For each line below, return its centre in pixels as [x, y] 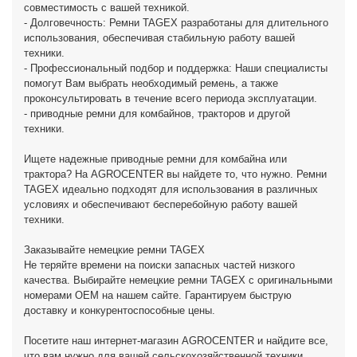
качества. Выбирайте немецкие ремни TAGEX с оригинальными [178, 280]
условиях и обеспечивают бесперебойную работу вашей [161, 204]
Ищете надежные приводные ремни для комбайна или [155, 159]
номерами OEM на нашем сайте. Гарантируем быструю [158, 295]
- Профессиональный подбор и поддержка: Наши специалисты [176, 68]
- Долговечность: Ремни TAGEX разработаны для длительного [176, 23]
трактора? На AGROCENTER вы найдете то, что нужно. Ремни [175, 174]
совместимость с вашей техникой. [107, 8]
